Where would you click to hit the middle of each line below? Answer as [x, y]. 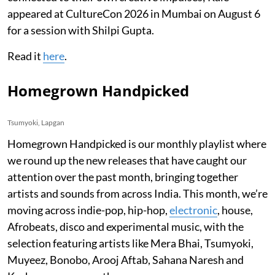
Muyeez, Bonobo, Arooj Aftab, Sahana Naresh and [126, 259]
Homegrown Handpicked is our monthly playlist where [137, 143]
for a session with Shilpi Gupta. [81, 30]
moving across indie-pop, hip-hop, [88, 210]
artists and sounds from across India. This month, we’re [137, 193]
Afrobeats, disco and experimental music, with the [126, 226]
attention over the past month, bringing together [123, 176]
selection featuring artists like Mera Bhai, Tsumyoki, [130, 243]
